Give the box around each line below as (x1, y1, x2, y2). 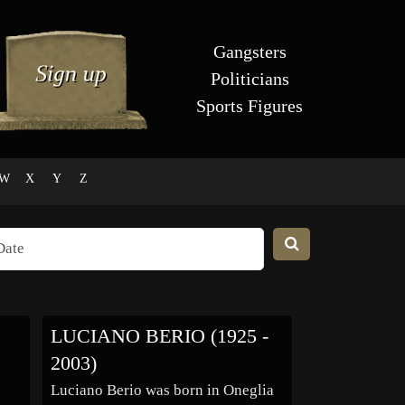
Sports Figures (196, 96, 303, 116)
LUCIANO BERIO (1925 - (50, 325, 268, 348)
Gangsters (212, 42, 287, 61)
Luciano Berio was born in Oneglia (50, 381, 274, 400)
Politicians (210, 69, 289, 89)
